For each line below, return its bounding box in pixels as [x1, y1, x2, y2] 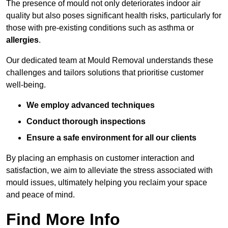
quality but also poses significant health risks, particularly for [6, 11, 221, 20]
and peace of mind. [6, 190, 75, 199]
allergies [6, 36, 39, 45]
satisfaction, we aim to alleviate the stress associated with [6, 166, 213, 175]
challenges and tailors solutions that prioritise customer [6, 68, 204, 77]
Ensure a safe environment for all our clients [26, 133, 196, 142]
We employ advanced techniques [26, 101, 155, 110]
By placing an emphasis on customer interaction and [6, 154, 194, 163]
